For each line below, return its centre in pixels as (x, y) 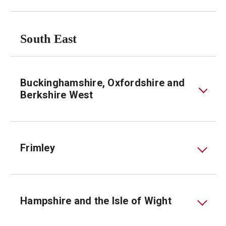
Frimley (38, 148)
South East (49, 39)
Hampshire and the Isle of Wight (96, 201)
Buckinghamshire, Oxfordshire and (102, 83)
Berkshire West (57, 95)
